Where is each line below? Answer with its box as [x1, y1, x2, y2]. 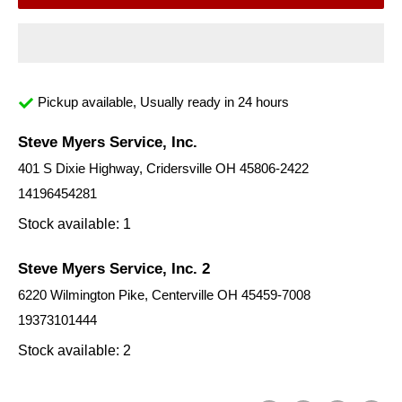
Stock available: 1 [18, 216, 131, 232]
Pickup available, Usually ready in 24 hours [34, 94, 289, 109]
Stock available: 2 [18, 343, 131, 358]
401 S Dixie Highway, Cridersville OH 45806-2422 [18, 161, 309, 176]
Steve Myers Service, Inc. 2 [18, 260, 210, 277]
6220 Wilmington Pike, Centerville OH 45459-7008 [18, 287, 310, 302]
